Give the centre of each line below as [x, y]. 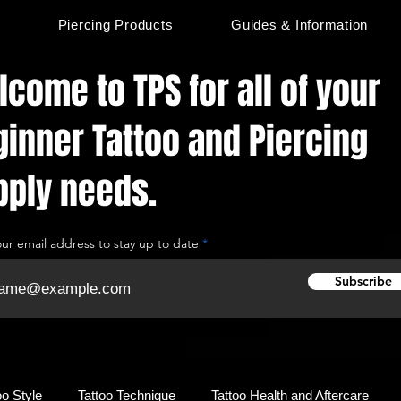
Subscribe [363, 281]
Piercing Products [115, 25]
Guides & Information [300, 25]
